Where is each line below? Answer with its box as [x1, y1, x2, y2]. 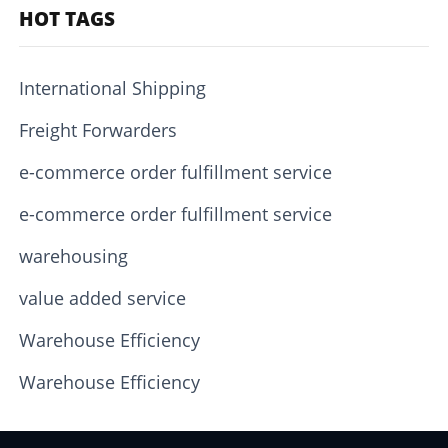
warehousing [19, 244, 129, 269]
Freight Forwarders [19, 118, 178, 143]
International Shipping [19, 76, 207, 101]
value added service [19, 285, 187, 310]
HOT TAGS [19, 6, 116, 33]
